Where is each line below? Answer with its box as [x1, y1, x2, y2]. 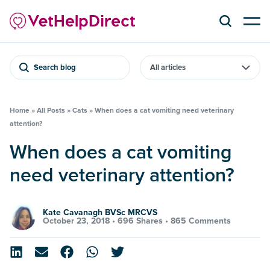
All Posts [37, 105, 65, 115]
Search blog [34, 62, 76, 72]
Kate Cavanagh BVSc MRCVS [43, 207, 157, 218]
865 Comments [171, 216, 231, 227]
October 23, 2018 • [43, 216, 118, 227]
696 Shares [118, 216, 163, 227]
